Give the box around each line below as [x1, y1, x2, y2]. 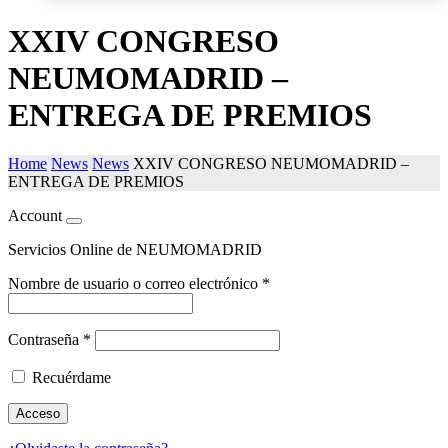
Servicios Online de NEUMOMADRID [8, 241, 262, 259]
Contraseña [8, 331, 83, 349]
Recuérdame [32, 369, 111, 387]
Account [8, 207, 62, 225]
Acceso [16, 406, 60, 422]
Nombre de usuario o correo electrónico [8, 275, 262, 293]
